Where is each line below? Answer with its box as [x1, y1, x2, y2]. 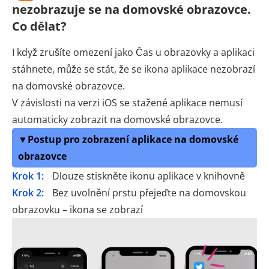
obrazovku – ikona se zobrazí [12, 202, 143, 216]
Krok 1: [12, 169, 44, 183]
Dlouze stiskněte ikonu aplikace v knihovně [50, 169, 245, 183]
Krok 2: [12, 186, 44, 199]
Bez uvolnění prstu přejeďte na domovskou [50, 186, 246, 199]
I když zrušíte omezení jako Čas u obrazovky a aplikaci [12, 45, 255, 59]
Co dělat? [12, 17, 67, 34]
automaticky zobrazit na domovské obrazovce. [12, 112, 223, 126]
